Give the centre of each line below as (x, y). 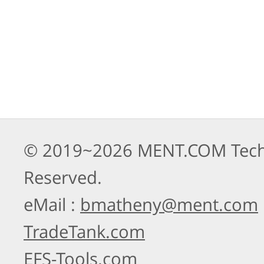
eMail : (52, 204)
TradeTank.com (84, 232)
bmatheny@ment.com (169, 204)
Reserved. (63, 177)
